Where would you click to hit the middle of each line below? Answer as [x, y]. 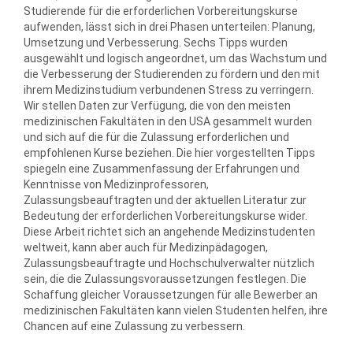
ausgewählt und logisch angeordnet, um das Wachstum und [175, 58]
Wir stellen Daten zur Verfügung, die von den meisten [157, 106]
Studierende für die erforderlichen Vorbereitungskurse [161, 11]
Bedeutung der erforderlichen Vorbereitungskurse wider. [165, 216]
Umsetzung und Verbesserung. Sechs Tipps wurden [156, 43]
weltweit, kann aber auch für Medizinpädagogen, [146, 247]
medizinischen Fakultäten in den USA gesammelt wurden [168, 121]
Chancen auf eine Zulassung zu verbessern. [134, 326]
